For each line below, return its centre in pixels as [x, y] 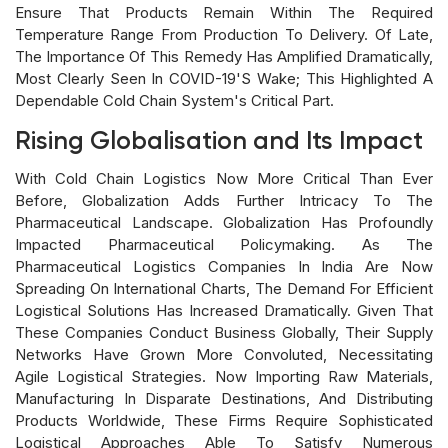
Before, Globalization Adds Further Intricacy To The [224, 200]
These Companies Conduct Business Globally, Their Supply [224, 332]
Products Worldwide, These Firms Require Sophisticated [224, 420]
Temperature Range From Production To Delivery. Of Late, [224, 34]
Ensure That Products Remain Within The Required [224, 12]
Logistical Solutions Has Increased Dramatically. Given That [224, 310]
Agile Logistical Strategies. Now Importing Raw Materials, [224, 376]
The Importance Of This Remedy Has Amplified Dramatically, [224, 56]
